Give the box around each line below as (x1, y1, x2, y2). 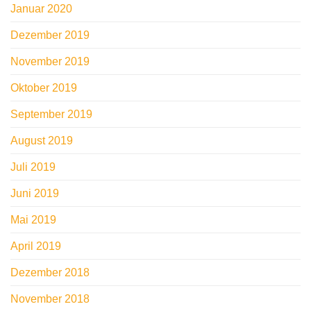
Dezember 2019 (10, 29, 90, 42)
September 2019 (10, 108, 92, 121)
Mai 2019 (10, 214, 56, 226)
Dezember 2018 (10, 267, 90, 279)
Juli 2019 (10, 161, 56, 174)
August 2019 (10, 135, 73, 147)
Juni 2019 (10, 187, 59, 200)
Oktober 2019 (10, 82, 77, 94)
